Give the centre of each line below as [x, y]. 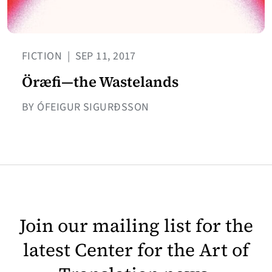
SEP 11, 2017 [104, 56]
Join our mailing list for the [136, 226]
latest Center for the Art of [136, 250]
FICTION [43, 56]
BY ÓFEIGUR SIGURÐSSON [86, 107]
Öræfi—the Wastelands [100, 82]
